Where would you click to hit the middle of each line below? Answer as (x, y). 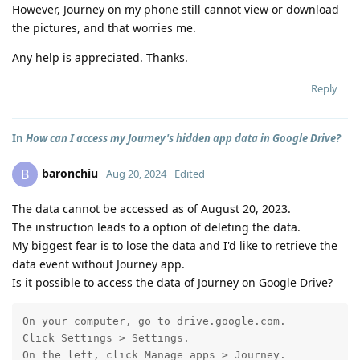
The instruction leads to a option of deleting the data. (156, 227)
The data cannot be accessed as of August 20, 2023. (151, 208)
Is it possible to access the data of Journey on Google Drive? (172, 282)
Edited (190, 173)
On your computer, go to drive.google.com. (154, 321)
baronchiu (70, 173)
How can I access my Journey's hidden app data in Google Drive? (183, 138)
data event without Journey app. (98, 264)
